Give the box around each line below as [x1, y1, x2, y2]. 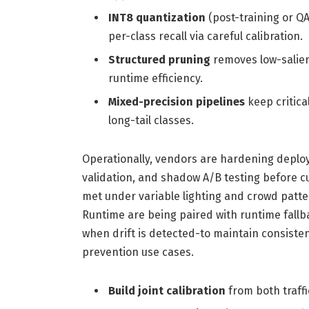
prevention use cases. [81, 246, 194, 259]
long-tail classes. [108, 114, 194, 128]
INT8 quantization [108, 11, 206, 25]
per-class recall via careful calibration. [108, 30, 303, 43]
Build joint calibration [108, 284, 226, 298]
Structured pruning [108, 53, 210, 67]
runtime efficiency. [108, 72, 203, 86]
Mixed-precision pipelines [108, 95, 245, 109]
